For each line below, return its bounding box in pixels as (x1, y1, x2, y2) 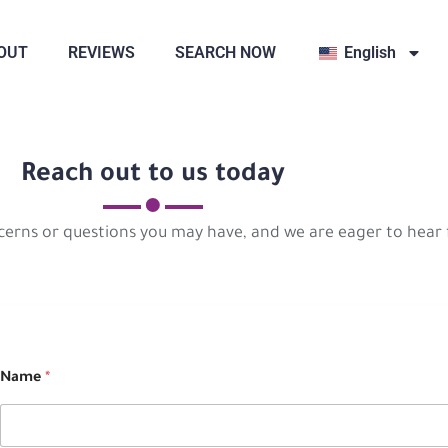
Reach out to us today (20, 162, 285, 191)
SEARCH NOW (175, 42, 277, 62)
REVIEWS (68, 42, 136, 62)
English (344, 42, 397, 62)
